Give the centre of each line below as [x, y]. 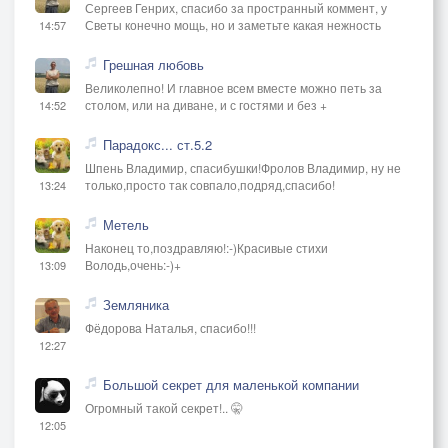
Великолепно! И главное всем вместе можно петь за [233, 87]
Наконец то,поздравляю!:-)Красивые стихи [206, 247]
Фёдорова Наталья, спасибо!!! [170, 327]
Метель [126, 224]
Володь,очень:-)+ [133, 264]
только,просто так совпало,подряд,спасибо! [210, 184]
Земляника [136, 304]
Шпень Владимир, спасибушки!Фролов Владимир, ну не [243, 167]
